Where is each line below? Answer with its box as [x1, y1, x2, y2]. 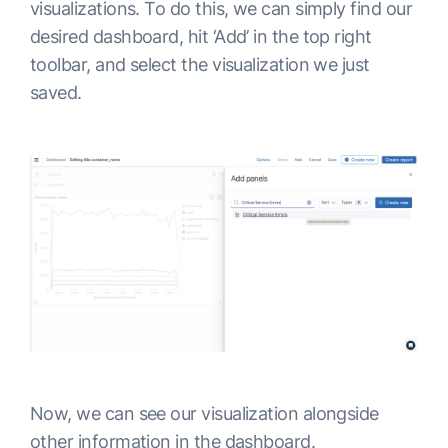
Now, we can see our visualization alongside [30, 402, 379, 424]
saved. [30, 81, 82, 103]
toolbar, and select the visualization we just [30, 53, 370, 75]
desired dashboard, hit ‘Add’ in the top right [30, 25, 372, 47]
